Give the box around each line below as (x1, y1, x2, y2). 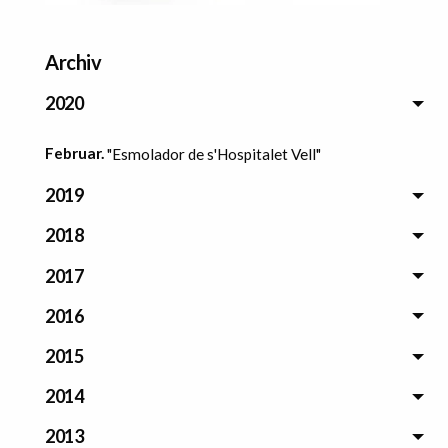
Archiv (45, 50, 101, 74)
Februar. (45, 144, 107, 163)
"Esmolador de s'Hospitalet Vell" (107, 144, 321, 163)
